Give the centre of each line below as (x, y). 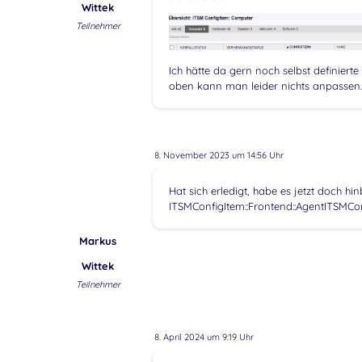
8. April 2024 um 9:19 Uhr (204, 337)
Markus (98, 240)
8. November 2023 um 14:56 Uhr (219, 155)
